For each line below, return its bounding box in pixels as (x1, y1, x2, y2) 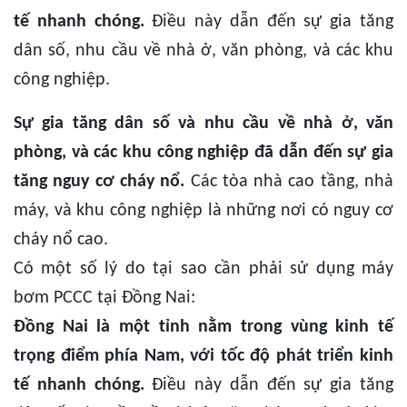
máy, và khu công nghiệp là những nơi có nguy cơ (14, 202, 393, 221)
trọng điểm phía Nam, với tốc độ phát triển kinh (14, 347, 393, 366)
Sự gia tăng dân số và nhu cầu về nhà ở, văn (14, 114, 393, 134)
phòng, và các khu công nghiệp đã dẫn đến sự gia (14, 144, 393, 163)
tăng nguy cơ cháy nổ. (14, 173, 185, 192)
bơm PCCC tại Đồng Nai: (14, 289, 195, 308)
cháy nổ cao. (14, 231, 108, 250)
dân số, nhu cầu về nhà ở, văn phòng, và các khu (14, 42, 393, 61)
